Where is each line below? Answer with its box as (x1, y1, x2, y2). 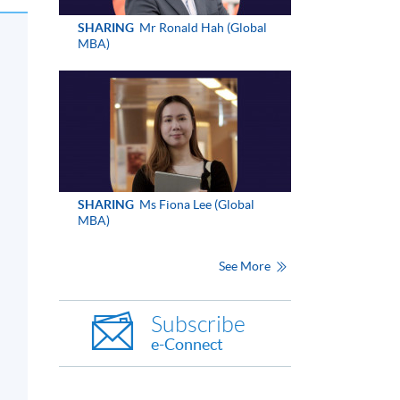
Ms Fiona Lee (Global (136, 196, 254, 212)
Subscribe (151, 312, 246, 337)
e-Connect (151, 334, 223, 354)
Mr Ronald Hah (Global (136, 20, 267, 35)
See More (218, 258, 273, 273)
